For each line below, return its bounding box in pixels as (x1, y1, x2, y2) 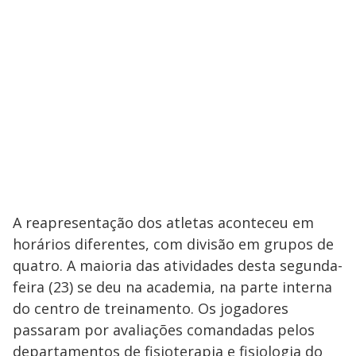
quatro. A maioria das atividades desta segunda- (13, 255, 342, 275)
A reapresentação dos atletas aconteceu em (13, 212, 314, 232)
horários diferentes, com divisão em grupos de (13, 234, 334, 253)
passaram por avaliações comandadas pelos (13, 319, 315, 339)
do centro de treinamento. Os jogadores (13, 298, 288, 318)
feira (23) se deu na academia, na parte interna (13, 277, 332, 296)
